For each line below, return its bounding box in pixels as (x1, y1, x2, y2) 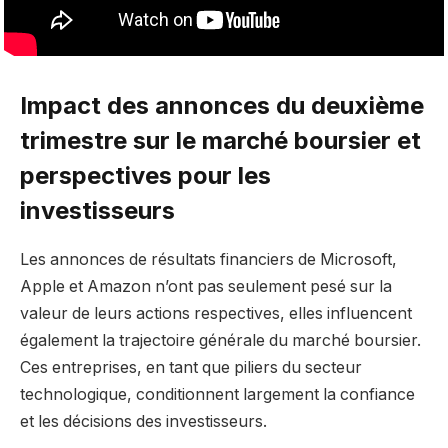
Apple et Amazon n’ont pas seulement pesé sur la (20, 276, 392, 296)
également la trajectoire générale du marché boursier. (20, 330, 421, 350)
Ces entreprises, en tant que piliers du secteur (20, 357, 362, 377)
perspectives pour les (20, 161, 271, 191)
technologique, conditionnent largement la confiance (20, 384, 415, 404)
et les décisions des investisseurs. (20, 411, 267, 431)
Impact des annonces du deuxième (20, 91, 424, 121)
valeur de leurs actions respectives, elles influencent (20, 303, 412, 323)
